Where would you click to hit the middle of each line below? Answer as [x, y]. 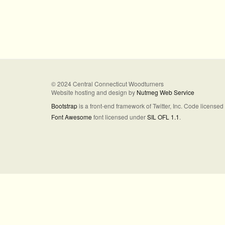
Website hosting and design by [94, 92]
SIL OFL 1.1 [163, 117]
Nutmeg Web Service [165, 92]
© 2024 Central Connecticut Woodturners [107, 84]
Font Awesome [72, 117]
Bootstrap [64, 106]
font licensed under [120, 117]
